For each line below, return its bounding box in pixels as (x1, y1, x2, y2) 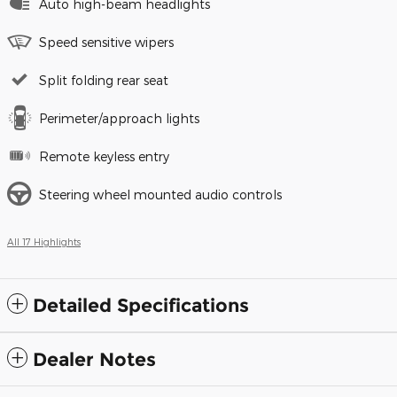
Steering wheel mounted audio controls (39, 187, 282, 203)
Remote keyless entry (39, 149, 169, 165)
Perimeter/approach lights (39, 111, 199, 127)
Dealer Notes (33, 348, 156, 371)
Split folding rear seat (39, 73, 168, 89)
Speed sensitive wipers (39, 35, 174, 51)
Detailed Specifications (33, 294, 249, 317)
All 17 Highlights (7, 236, 81, 248)
